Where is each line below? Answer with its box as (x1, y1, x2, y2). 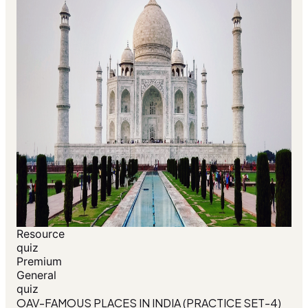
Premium (16, 254, 62, 269)
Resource (16, 227, 65, 241)
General (16, 268, 56, 283)
